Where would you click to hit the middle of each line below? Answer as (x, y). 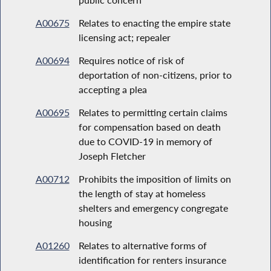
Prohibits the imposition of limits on (155, 178)
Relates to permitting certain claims (153, 112)
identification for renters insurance (152, 260)
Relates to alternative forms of (142, 245)
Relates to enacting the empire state (154, 22)
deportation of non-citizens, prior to (155, 74)
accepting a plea (113, 89)
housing (95, 222)
